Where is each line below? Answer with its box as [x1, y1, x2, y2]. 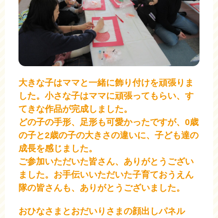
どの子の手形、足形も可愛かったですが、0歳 [18, 117, 199, 127]
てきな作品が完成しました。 [18, 104, 132, 114]
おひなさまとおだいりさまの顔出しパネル [18, 206, 185, 216]
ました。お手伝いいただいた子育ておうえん [18, 169, 194, 180]
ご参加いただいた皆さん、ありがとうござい [18, 156, 194, 166]
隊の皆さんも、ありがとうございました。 [18, 182, 185, 193]
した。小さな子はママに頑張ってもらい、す [18, 91, 194, 101]
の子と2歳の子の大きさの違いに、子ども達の [18, 130, 199, 140]
